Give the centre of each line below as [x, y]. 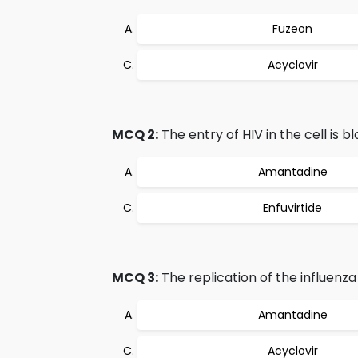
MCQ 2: [135, 135]
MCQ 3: [135, 278]
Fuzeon [292, 29]
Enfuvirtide [292, 208]
